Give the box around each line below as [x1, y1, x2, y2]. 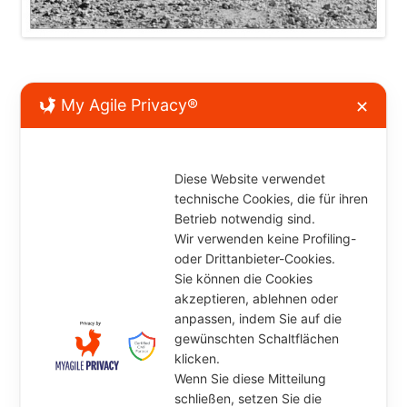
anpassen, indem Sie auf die [174, 311, 342, 327]
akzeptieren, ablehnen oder [174, 291, 339, 307]
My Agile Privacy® [61, 95, 199, 115]
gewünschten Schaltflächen [174, 331, 340, 347]
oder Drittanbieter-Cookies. [174, 251, 340, 267]
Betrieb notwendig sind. [174, 211, 320, 227]
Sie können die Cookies [174, 271, 313, 287]
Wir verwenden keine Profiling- [174, 231, 357, 247]
